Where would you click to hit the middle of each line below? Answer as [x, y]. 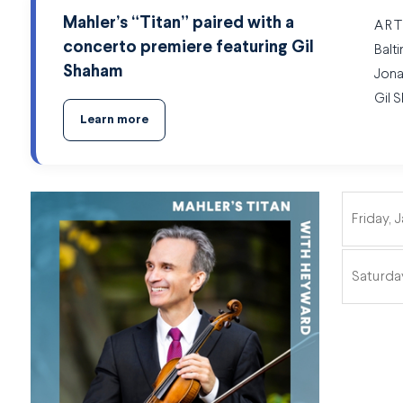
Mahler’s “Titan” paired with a [178, 24]
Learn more [114, 121]
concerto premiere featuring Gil [188, 49]
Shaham [93, 73]
